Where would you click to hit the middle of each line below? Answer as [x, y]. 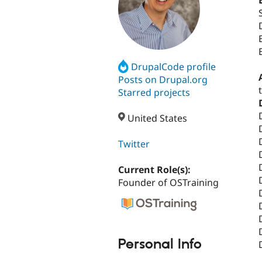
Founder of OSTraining [168, 183]
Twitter [134, 144]
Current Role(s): [156, 170]
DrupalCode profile [174, 66]
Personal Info [160, 244]
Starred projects [154, 92]
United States [156, 118]
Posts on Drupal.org [163, 79]
